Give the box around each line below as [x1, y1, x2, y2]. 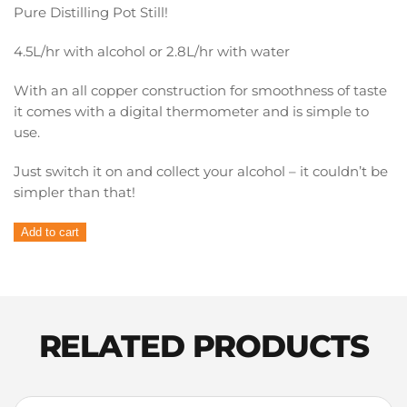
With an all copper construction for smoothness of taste [14, 82, 387, 99]
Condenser [13, 305, 86, 323]
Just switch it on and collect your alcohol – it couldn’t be [14, 163, 388, 180]
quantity [13, 326, 69, 343]
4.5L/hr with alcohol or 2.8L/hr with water [14, 43, 290, 60]
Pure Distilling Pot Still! [14, 4, 168, 21]
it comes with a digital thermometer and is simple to [14, 103, 369, 120]
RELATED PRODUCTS [38, 327, 369, 365]
